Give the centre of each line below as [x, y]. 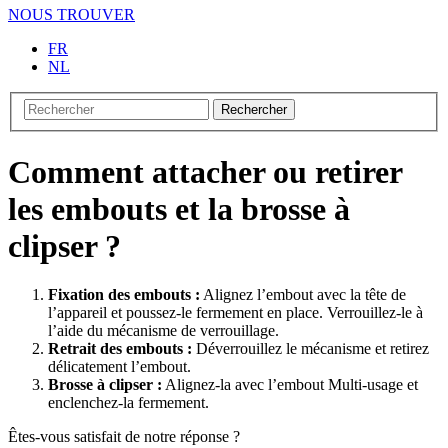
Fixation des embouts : [124, 295]
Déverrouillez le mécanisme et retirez [310, 349]
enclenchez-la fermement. [128, 403]
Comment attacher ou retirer [205, 171]
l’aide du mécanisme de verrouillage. [163, 331]
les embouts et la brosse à [179, 208]
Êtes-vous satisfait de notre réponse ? [124, 437]
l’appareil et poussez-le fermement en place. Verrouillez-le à [235, 313]
